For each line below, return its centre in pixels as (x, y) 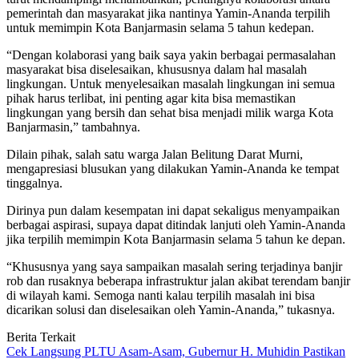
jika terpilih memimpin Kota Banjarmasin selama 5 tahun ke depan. (176, 240)
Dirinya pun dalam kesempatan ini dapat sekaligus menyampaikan (173, 211)
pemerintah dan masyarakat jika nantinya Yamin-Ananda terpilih (168, 14)
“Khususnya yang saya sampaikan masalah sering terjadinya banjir (174, 267)
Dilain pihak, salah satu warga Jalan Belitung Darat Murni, (155, 155)
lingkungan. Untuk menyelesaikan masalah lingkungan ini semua (171, 84)
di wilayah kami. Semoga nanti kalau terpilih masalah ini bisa (161, 296)
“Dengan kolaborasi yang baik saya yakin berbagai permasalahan (171, 55)
